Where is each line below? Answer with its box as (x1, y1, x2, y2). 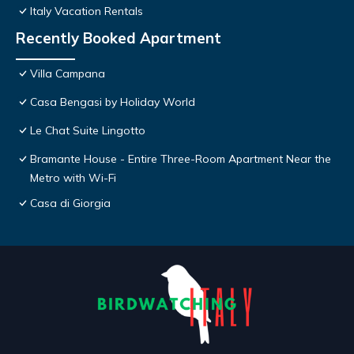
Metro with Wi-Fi (30, 171, 116, 186)
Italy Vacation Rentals (30, 4, 143, 19)
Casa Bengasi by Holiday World (30, 95, 195, 110)
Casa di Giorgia (30, 196, 111, 211)
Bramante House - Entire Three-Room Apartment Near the (30, 152, 331, 167)
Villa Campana (30, 66, 105, 81)
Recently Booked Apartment (16, 28, 221, 48)
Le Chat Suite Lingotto (30, 123, 145, 138)
